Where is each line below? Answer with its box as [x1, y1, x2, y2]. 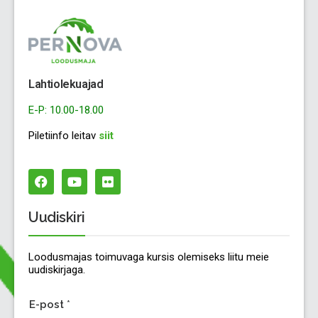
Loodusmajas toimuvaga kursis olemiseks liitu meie [28, 250, 269, 263]
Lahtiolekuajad [28, 77, 104, 91]
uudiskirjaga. [28, 263, 85, 276]
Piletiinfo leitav [28, 128, 96, 142]
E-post [29, 298, 67, 312]
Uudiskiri [28, 208, 85, 226]
